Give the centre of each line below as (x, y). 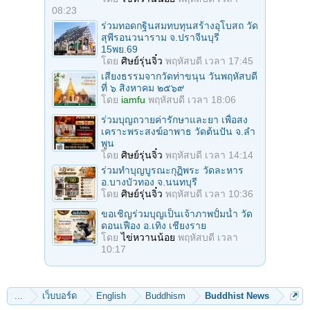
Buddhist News (237, 295)
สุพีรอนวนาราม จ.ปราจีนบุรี (160, 37)
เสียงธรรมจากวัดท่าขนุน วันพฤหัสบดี (179, 76)
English (111, 295)
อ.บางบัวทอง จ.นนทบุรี (149, 182)
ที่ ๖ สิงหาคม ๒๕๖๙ (143, 88)
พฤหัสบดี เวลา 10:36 (209, 193)
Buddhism (165, 295)
